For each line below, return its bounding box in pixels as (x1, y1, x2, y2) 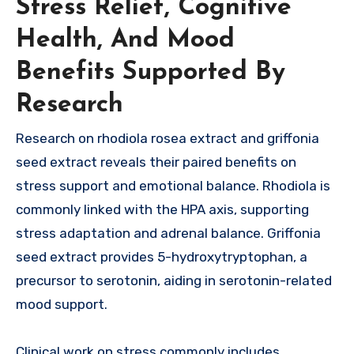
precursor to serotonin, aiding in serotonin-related (16, 273, 332, 289)
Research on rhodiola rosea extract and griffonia (16, 130, 319, 147)
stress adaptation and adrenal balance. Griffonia (16, 225, 321, 242)
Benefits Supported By (16, 60, 285, 86)
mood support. (16, 296, 107, 313)
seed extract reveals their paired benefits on (16, 154, 296, 171)
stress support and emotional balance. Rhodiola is (16, 178, 330, 194)
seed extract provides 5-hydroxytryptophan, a (16, 249, 307, 265)
